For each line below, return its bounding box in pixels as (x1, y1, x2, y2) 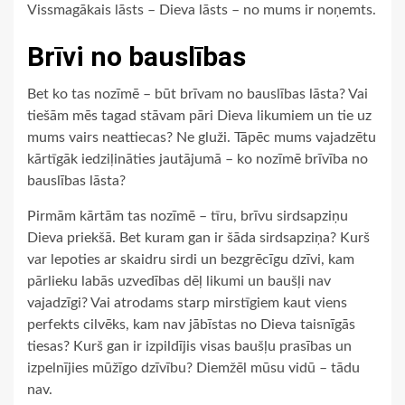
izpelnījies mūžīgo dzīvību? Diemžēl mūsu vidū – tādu (27, 361, 360, 376)
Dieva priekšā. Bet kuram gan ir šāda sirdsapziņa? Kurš (27, 231, 370, 246)
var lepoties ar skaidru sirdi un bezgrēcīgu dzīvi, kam (27, 252, 354, 268)
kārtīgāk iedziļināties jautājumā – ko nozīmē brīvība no (27, 152, 368, 167)
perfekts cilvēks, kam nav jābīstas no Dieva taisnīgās (27, 317, 355, 333)
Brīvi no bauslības (27, 41, 246, 73)
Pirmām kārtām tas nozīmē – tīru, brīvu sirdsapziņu (27, 209, 348, 224)
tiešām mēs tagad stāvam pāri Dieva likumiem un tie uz (27, 108, 372, 124)
